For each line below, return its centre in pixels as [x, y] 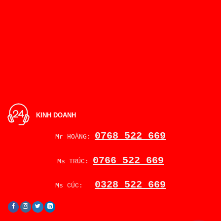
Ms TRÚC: [75, 161]
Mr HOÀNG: [75, 137]
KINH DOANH [56, 115]
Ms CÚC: [75, 185]
